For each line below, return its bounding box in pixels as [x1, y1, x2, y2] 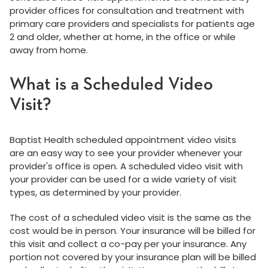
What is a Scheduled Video [10, 76, 213, 94]
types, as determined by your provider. [10, 186, 181, 199]
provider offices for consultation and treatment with [10, 4, 244, 17]
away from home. [10, 44, 88, 56]
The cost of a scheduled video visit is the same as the [10, 211, 251, 224]
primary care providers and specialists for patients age [10, 17, 255, 30]
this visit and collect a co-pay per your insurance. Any [10, 237, 246, 250]
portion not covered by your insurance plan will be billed [10, 251, 256, 263]
